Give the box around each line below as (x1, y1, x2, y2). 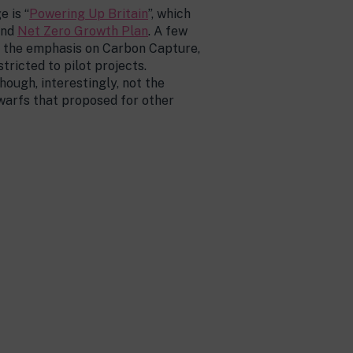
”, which (148, 6, 191, 21)
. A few (148, 24, 188, 39)
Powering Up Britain (29, 6, 148, 21)
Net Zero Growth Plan (17, 24, 148, 39)
